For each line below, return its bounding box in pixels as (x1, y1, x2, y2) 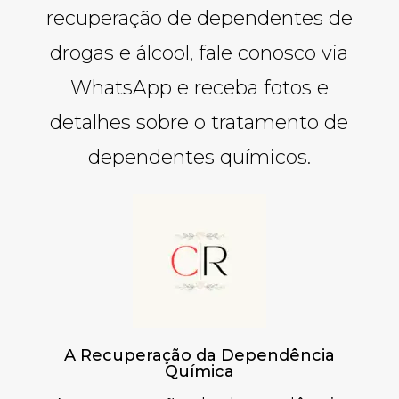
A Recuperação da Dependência (63, 345, 335, 365)
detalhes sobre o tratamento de (50, 110, 349, 134)
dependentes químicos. (87, 144, 311, 169)
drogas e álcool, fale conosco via (50, 40, 349, 65)
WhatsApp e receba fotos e (69, 75, 329, 100)
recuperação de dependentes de (45, 5, 353, 30)
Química (164, 361, 234, 381)
